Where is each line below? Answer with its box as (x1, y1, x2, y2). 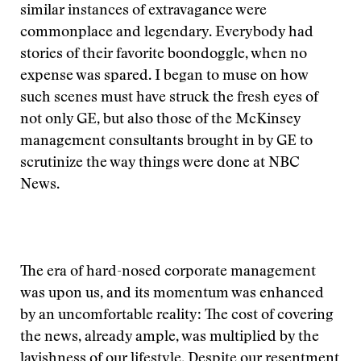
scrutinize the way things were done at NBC (20, 156, 300, 171)
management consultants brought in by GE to (20, 135, 313, 149)
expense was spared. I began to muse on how (20, 69, 308, 84)
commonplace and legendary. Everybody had (20, 26, 313, 40)
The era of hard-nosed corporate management (20, 265, 316, 280)
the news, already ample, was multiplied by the (20, 330, 319, 345)
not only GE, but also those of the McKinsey (20, 113, 301, 127)
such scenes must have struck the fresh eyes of (20, 91, 318, 106)
